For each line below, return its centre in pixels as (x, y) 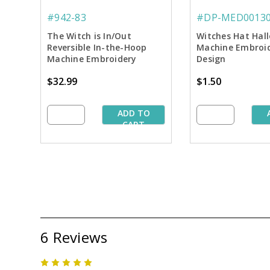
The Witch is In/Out (89, 36)
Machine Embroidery (92, 59)
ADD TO (133, 113)
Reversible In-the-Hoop (97, 48)
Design (211, 59)
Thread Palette (80, 71)
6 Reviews (74, 237)
